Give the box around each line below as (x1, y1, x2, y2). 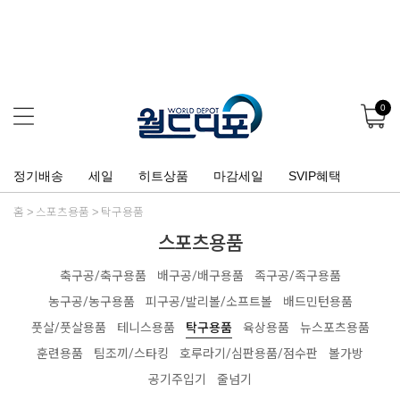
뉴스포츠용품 (299, 319, 370, 337)
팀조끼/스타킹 (94, 345, 169, 363)
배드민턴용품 (282, 293, 353, 312)
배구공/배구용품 (156, 267, 244, 286)
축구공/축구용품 (59, 267, 146, 286)
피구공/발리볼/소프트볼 (145, 293, 272, 312)
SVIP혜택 (288, 170, 341, 183)
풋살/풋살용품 (30, 319, 106, 337)
